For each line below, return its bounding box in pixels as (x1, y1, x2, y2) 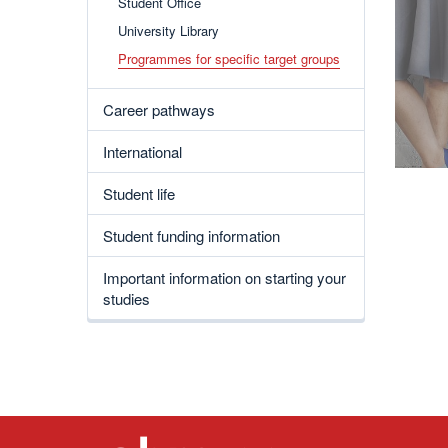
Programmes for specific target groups (118, 49, 340, 68)
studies (103, 288, 150, 309)
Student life (103, 183, 175, 204)
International (103, 141, 182, 162)
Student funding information (103, 225, 280, 246)
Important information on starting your (103, 267, 346, 288)
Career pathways (103, 99, 215, 120)
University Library (118, 21, 219, 40)
